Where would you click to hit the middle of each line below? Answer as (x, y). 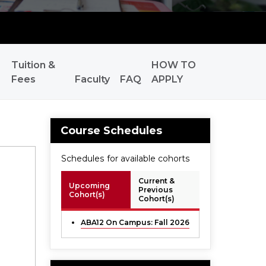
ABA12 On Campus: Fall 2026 (135, 223)
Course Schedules (111, 131)
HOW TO (174, 65)
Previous (155, 190)
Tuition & (33, 65)
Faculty (93, 80)
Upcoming (89, 185)
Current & (156, 181)
